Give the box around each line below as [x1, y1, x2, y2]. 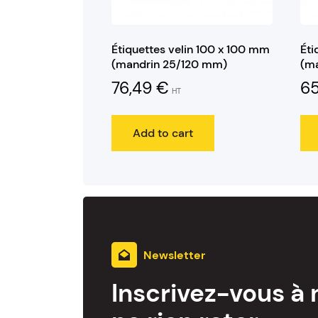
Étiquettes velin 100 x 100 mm [111, 42, 270, 57]
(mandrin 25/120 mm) [111, 57, 227, 72]
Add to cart [133, 125, 193, 141]
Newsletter [141, 248, 205, 263]
